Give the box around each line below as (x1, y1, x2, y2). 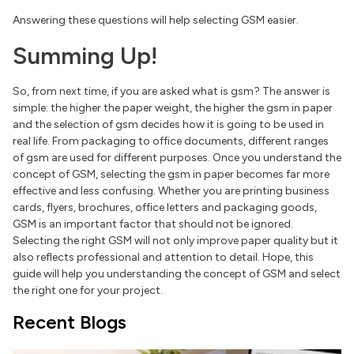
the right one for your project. (13, 284, 163, 298)
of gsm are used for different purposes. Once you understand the (13, 151, 341, 165)
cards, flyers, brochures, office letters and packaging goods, (13, 201, 317, 215)
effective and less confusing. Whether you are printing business (13, 184, 330, 198)
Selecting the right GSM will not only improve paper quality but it (13, 234, 338, 248)
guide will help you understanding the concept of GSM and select (13, 267, 341, 281)
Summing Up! (13, 41, 157, 71)
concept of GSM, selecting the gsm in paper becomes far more (13, 168, 330, 182)
